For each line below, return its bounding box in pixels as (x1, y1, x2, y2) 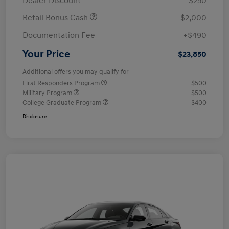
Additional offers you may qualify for (22, 67, 129, 76)
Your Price (22, 48, 70, 61)
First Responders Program (22, 79, 101, 88)
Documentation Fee (22, 30, 95, 41)
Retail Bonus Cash (22, 13, 90, 24)
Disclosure (22, 113, 47, 120)
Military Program (22, 89, 74, 98)
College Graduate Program (22, 99, 103, 107)
